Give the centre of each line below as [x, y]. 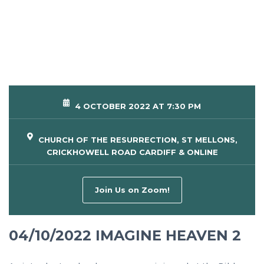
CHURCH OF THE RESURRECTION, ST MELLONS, [136, 140]
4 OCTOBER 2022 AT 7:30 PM [137, 106]
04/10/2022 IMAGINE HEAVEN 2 [125, 236]
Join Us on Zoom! [132, 190]
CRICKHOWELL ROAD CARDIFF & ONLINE [132, 152]
